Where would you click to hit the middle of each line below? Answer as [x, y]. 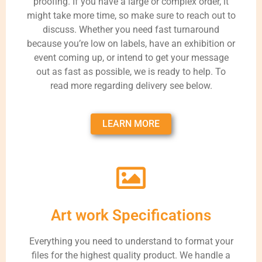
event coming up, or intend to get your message [131, 58]
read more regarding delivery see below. [131, 86]
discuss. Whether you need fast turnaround [131, 30]
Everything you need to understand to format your [131, 241]
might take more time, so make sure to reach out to [131, 16]
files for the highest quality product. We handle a [131, 255]
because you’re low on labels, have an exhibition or [131, 44]
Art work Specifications [131, 215]
